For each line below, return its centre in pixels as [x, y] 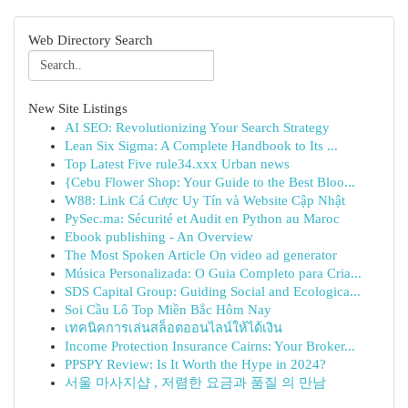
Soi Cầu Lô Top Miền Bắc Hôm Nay [168, 310]
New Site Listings [78, 108]
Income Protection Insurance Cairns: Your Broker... [210, 346]
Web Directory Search [91, 40]
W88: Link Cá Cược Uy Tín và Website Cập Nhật [205, 200]
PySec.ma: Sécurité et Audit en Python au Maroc [202, 219]
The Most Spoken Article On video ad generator [201, 255]
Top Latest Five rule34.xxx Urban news [177, 164]
